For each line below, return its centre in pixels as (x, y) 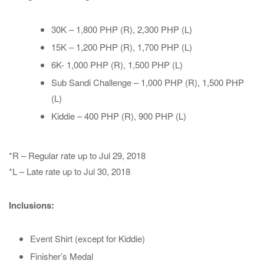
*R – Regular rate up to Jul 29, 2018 (77, 155)
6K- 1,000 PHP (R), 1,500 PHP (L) (117, 65)
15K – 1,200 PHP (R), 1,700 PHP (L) (122, 47)
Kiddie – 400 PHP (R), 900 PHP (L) (119, 116)
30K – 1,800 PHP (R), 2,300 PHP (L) (122, 29)
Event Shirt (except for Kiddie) (88, 239)
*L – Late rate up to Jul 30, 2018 (70, 171)
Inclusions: (32, 205)
